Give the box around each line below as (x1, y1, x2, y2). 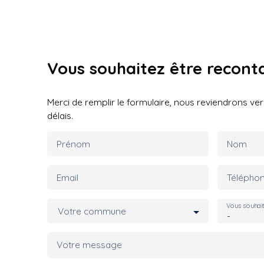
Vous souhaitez (47, 58, 170, 78)
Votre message (57, 239, 122, 250)
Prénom (57, 138, 90, 150)
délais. (47, 110, 73, 121)
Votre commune (58, 205, 126, 217)
